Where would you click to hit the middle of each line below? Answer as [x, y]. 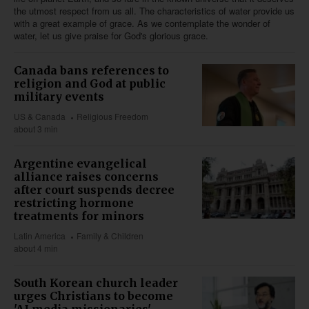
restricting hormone [74, 203]
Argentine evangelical [80, 164]
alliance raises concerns [86, 177]
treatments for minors [79, 216]
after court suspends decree [94, 190]
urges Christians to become [93, 296]
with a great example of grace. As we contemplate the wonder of [142, 23]
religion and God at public [90, 84]
